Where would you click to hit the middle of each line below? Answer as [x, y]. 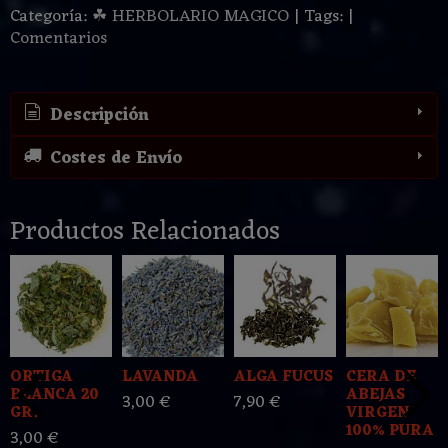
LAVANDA [160, 378]
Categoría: [51, 17]
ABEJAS [375, 396]
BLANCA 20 [54, 396]
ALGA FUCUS [283, 378]
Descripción [96, 115]
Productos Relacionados [145, 232]
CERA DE [381, 378]
